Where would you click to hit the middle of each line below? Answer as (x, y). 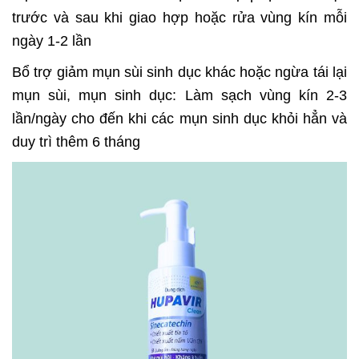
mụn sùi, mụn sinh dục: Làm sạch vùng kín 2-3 (179, 96)
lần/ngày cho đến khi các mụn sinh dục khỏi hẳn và (179, 119)
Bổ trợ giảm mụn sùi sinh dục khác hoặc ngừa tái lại (179, 73)
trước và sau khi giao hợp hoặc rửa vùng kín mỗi (179, 18)
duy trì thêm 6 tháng (76, 142)
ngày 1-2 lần (52, 41)
